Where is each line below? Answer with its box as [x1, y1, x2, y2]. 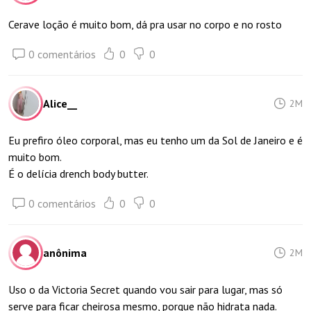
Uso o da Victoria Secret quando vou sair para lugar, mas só [8, 283, 283, 296]
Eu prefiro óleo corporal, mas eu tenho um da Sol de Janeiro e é [8, 133, 303, 147]
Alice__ [43, 96, 77, 110]
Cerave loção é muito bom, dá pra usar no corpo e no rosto [8, 17, 282, 31]
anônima [43, 246, 87, 260]
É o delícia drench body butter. [8, 167, 149, 180]
